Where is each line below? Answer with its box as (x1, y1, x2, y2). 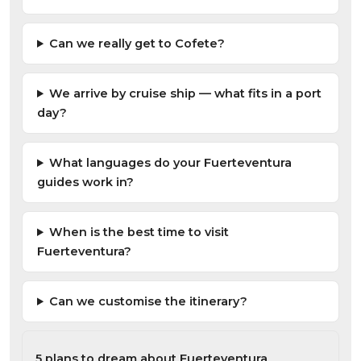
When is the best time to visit (49, 225, 230, 240)
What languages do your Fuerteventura (49, 156, 293, 171)
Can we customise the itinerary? (49, 294, 248, 309)
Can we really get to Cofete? (49, 36, 226, 52)
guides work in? (37, 175, 134, 190)
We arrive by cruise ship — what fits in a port (49, 86, 322, 102)
